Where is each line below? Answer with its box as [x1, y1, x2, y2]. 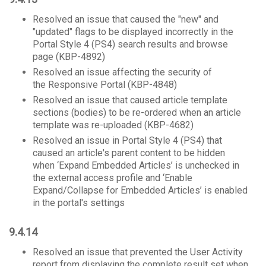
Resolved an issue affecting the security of [33, 66, 212, 78]
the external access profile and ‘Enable [33, 172, 192, 183]
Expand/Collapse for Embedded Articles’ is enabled [33, 185, 248, 196]
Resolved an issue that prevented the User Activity [33, 246, 243, 258]
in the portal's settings [33, 197, 125, 208]
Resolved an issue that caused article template [33, 94, 227, 106]
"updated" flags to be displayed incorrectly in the [33, 26, 233, 37]
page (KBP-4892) [33, 51, 105, 62]
